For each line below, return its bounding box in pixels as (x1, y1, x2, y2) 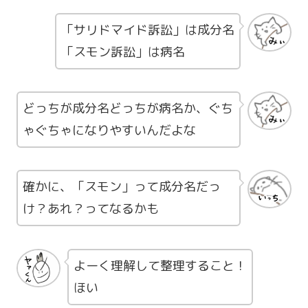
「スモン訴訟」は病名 (61, 43, 185, 60)
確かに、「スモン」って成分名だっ (23, 178, 221, 196)
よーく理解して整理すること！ (74, 256, 247, 274)
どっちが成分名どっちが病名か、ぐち (23, 100, 233, 118)
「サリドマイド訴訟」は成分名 (61, 21, 234, 38)
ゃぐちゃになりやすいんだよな (23, 122, 196, 140)
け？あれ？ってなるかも (23, 200, 159, 218)
